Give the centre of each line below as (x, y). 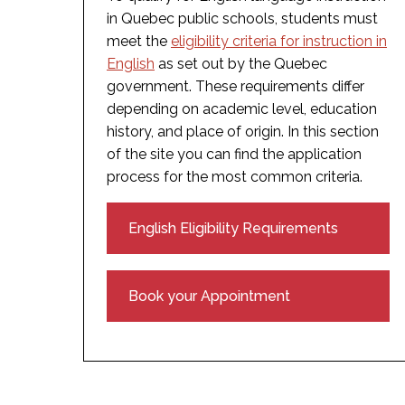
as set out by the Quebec (241, 63)
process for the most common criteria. (235, 176)
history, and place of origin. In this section (243, 131)
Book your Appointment (209, 296)
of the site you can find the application (234, 154)
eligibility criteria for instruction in (279, 41)
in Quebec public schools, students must (242, 18)
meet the (139, 41)
